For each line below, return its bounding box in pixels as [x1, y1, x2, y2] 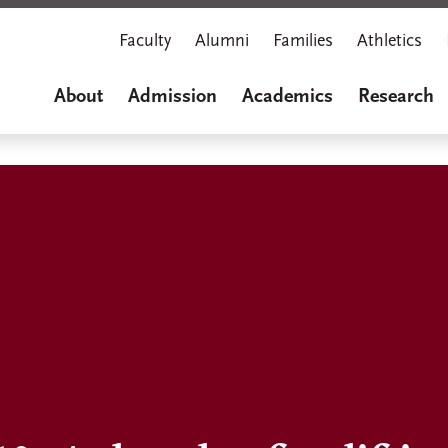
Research [358, 87, 434, 107]
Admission [128, 87, 217, 107]
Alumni [195, 31, 249, 51]
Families [273, 31, 333, 51]
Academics [242, 87, 333, 107]
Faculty [119, 31, 171, 51]
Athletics [357, 31, 422, 51]
